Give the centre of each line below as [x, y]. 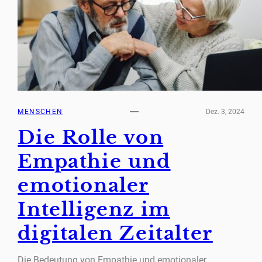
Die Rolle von [91, 138]
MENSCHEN [40, 111]
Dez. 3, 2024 [225, 111]
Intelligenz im [94, 210]
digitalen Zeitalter [115, 234]
